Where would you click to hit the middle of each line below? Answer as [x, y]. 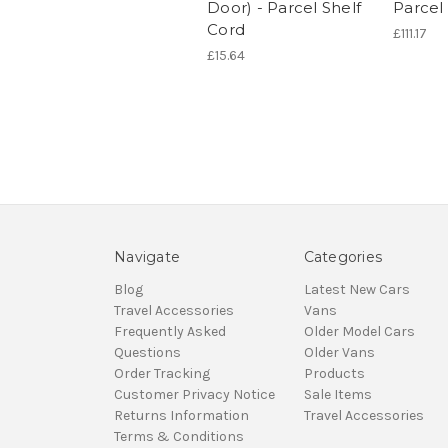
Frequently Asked [170, 332]
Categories [342, 257]
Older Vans [339, 353]
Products [334, 374]
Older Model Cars [359, 332]
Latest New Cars [356, 290]
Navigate [147, 257]
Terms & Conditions [179, 437]
